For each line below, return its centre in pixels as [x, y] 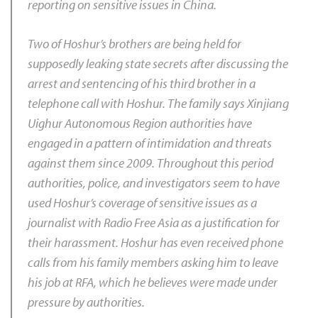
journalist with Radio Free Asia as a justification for [154, 223]
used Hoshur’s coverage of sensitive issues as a [142, 203]
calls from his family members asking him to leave [153, 262]
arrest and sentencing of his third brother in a [142, 83]
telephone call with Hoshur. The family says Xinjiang [158, 103]
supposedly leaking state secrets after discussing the [158, 64]
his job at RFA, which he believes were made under [153, 282]
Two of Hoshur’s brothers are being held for [135, 44]
